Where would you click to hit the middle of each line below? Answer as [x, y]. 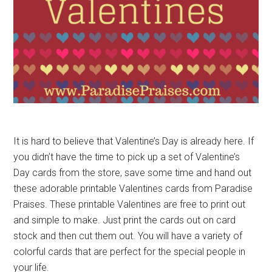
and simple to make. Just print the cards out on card [125, 220]
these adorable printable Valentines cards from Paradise [133, 189]
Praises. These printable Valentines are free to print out [130, 205]
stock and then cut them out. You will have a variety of [128, 236]
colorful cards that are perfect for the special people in [130, 252]
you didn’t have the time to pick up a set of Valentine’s [127, 157]
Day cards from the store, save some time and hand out [133, 173]
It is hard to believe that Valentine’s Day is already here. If [134, 141]
